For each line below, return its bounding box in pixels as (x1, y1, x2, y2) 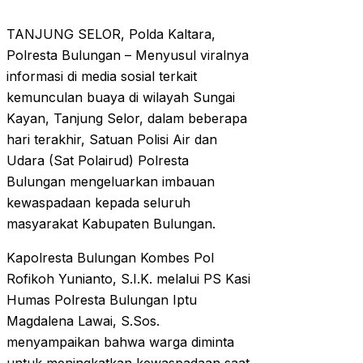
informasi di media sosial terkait (6, 68, 197, 85)
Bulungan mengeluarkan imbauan (6, 173, 215, 190)
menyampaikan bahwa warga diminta (6, 334, 234, 351)
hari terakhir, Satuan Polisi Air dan (6, 131, 217, 148)
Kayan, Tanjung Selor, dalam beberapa (6, 110, 247, 127)
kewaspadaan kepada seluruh (6, 194, 190, 211)
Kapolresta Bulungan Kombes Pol (6, 250, 214, 267)
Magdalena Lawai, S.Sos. (6, 313, 160, 330)
